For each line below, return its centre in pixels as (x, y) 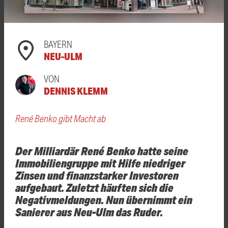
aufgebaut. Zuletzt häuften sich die (94, 187)
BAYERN (58, 44)
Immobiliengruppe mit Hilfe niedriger (100, 163)
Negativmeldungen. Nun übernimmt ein (104, 199)
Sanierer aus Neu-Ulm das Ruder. (89, 211)
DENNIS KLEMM (76, 91)
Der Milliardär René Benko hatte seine (102, 150)
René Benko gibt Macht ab (61, 118)
